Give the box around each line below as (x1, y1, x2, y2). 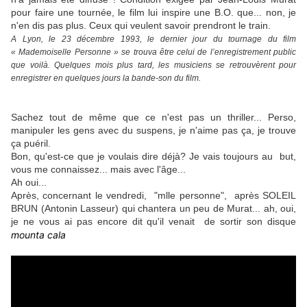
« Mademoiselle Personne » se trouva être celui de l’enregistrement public (11, 47, 296, 58)
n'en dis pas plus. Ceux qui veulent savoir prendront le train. (11, 20, 271, 32)
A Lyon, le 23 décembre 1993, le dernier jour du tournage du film (11, 34, 296, 45)
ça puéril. (11, 138, 51, 149)
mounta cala (11, 229, 66, 241)
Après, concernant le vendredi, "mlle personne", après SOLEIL (11, 190, 296, 201)
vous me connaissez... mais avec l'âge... (11, 164, 186, 175)
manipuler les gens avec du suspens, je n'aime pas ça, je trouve (11, 125, 296, 136)
